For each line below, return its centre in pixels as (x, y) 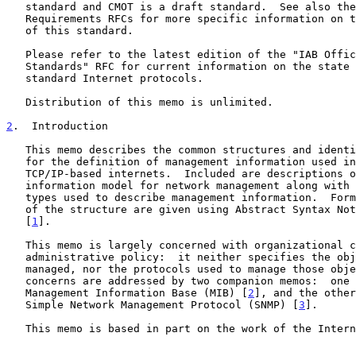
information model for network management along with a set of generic (16, 185)
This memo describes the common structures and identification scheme (16, 149)
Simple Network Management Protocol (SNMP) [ (162, 304)
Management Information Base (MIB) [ (137, 292)
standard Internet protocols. (16, 78)
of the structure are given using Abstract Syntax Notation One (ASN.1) (16, 209)
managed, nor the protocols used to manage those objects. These (16, 269)
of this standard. (16, 30)
